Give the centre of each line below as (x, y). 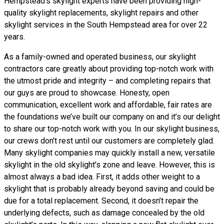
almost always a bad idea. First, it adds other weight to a (102, 177)
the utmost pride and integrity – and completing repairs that (107, 81)
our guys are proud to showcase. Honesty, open (87, 93)
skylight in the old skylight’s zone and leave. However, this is (109, 165)
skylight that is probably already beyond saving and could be (109, 189)
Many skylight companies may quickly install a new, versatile (109, 153)
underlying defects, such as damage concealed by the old (104, 213)
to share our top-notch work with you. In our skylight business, (112, 129)
